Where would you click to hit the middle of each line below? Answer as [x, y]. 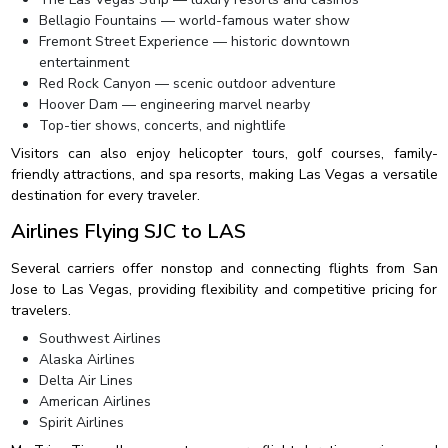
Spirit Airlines [81, 422]
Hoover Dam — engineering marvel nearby [174, 104]
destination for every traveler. [105, 195]
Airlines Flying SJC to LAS [128, 231]
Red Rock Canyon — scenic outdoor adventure [187, 83]
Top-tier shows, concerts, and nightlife [162, 125]
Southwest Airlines [99, 338]
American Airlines [94, 401]
